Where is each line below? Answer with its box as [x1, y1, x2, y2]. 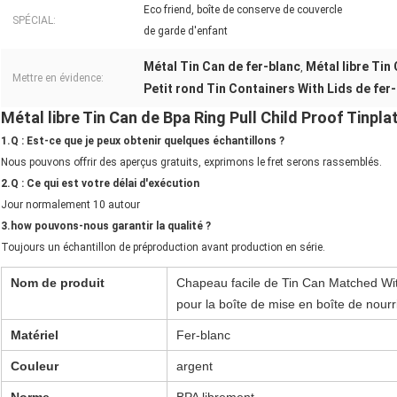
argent [176, 359, 213, 374]
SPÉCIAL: [12, 14, 56, 27]
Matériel [11, 328, 58, 343]
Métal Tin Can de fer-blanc [144, 59, 300, 74]
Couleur [11, 359, 58, 374]
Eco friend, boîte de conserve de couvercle [144, 4, 342, 17]
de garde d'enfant [144, 25, 228, 38]
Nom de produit [11, 276, 105, 291]
